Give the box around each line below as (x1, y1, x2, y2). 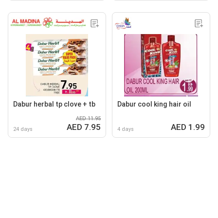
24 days (13, 126, 33, 132)
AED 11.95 (76, 115, 101, 122)
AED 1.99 (171, 122, 205, 132)
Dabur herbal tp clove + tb (13, 100, 95, 108)
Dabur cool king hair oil (117, 100, 191, 108)
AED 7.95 (67, 122, 101, 132)
